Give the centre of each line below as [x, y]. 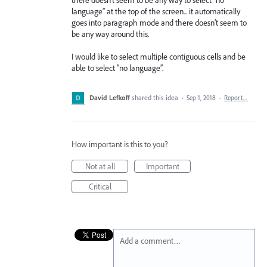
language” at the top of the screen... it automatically [156, 11]
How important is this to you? [120, 145]
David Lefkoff [110, 98]
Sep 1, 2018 [201, 98]
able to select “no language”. [117, 68]
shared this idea [156, 98]
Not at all [100, 167]
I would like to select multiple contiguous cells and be [159, 57]
